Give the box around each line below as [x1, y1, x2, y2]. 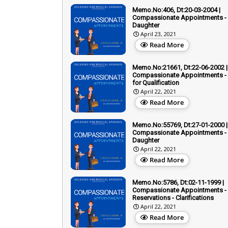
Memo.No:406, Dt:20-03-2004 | [132, 6, 220, 14]
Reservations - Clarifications [132, 193, 214, 202]
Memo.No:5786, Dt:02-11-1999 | [132, 178, 224, 186]
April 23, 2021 [140, 30, 176, 38]
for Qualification [132, 78, 179, 87]
